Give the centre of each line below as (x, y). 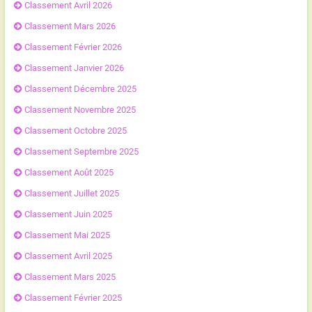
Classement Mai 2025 (67, 235)
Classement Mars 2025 (70, 277)
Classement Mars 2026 (70, 26)
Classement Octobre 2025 (75, 131)
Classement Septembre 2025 (81, 151)
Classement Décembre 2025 (80, 89)
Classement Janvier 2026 (74, 68)
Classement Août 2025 (69, 172)
